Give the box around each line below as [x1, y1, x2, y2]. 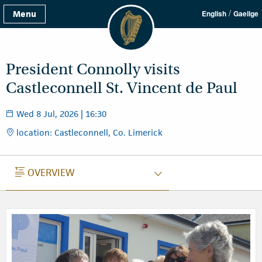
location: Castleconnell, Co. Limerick [14, 127, 163, 138]
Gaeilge [233, 8, 258, 19]
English [202, 8, 226, 19]
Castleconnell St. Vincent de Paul [6, 78, 237, 98]
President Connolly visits [6, 60, 180, 79]
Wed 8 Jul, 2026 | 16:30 [14, 108, 106, 119]
